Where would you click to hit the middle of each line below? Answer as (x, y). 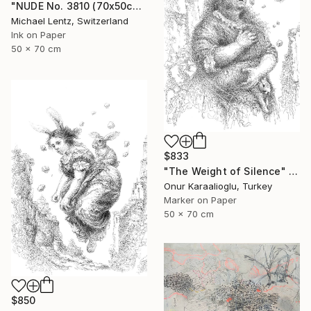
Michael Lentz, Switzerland (70, 20)
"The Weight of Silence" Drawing (293, 171)
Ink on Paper (39, 34)
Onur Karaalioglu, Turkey (218, 186)
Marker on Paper (200, 200)
